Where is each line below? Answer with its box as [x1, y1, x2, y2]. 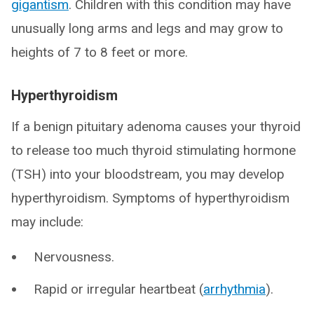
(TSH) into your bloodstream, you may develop [11, 166, 285, 182]
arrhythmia [203, 281, 266, 297]
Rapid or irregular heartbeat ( [34, 281, 203, 297]
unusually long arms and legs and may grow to [11, 20, 283, 36]
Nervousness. [34, 249, 114, 265]
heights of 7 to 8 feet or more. [11, 44, 188, 60]
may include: [11, 214, 83, 230]
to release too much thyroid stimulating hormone [11, 142, 296, 158]
